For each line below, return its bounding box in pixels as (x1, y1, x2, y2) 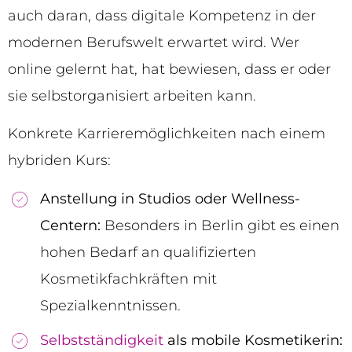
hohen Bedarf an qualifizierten (40, 243, 256, 261)
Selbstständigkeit (40, 331, 163, 349)
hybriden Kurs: (8, 152, 111, 170)
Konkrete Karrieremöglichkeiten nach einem (8, 125, 325, 143)
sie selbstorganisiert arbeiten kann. (8, 87, 256, 105)
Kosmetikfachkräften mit (40, 269, 217, 288)
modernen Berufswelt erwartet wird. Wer (8, 34, 299, 52)
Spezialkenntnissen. (40, 296, 181, 314)
